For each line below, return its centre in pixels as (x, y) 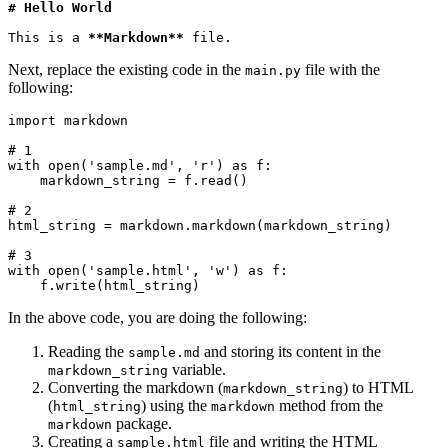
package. (142, 424)
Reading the (88, 352)
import (32, 121)
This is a (48, 38)
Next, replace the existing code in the (126, 70)
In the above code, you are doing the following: (157, 318)
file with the (340, 70)
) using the (176, 406)
